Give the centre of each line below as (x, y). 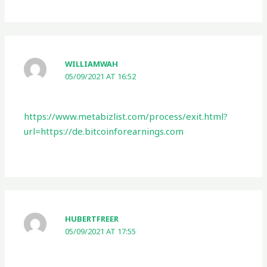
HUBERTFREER (92, 218)
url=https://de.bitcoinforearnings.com (104, 131)
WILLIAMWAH (92, 64)
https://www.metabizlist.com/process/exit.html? (126, 116)
